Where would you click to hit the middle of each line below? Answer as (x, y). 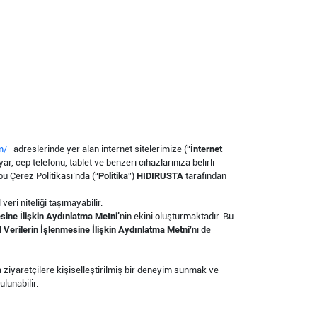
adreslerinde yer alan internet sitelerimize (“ (99, 149)
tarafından (206, 176)
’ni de (200, 230)
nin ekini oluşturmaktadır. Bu (177, 216)
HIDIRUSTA (161, 176)
